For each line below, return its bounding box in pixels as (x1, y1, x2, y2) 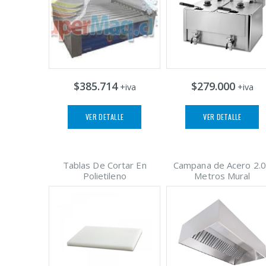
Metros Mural (194, 169, 251, 182)
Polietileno (83, 169, 126, 182)
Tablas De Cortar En (62, 159, 147, 171)
